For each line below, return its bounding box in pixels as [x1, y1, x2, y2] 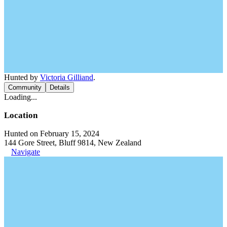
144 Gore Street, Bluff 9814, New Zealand [4, 138, 141, 147]
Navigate [11, 147, 40, 156]
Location [4, 110, 37, 120]
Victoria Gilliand [40, 72, 93, 82]
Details [50, 83, 70, 91]
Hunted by [4, 72, 40, 82]
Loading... [4, 92, 37, 101]
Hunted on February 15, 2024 [4, 129, 99, 138]
